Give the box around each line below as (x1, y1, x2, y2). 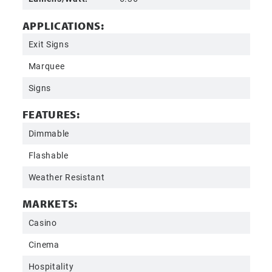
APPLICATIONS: (22, 18, 104, 33)
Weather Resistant (28, 171, 105, 183)
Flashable (28, 149, 69, 161)
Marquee (28, 60, 65, 72)
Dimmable (28, 127, 70, 140)
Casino (28, 216, 57, 228)
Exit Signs (28, 38, 69, 50)
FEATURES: (22, 107, 80, 122)
